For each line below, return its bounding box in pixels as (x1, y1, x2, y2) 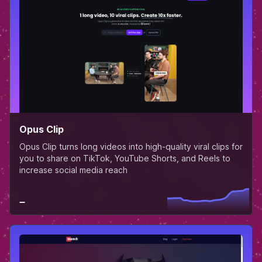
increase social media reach (19, 164, 127, 175)
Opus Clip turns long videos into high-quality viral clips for (19, 141, 243, 151)
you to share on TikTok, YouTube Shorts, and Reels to (19, 153, 230, 163)
